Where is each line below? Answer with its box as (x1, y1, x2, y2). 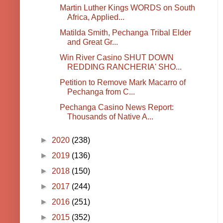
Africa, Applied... (67, 13, 124, 22)
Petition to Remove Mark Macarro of (59, 78, 186, 87)
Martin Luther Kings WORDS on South (59, 3, 195, 12)
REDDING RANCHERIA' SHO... (67, 63, 182, 72)
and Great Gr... (67, 38, 118, 47)
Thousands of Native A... (67, 112, 153, 121)
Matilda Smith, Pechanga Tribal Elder (59, 28, 191, 37)
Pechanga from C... (67, 88, 135, 97)
